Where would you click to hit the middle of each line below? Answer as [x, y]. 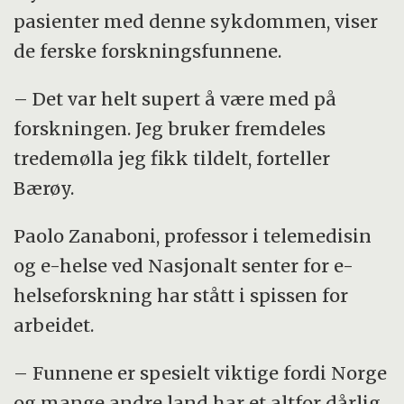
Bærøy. [44, 188]
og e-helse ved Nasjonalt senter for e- [184, 265]
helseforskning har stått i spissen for [181, 295]
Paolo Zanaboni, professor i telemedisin [193, 235]
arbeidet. [54, 325]
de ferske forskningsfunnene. [148, 50]
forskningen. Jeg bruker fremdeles [170, 128]
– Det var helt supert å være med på [175, 98]
